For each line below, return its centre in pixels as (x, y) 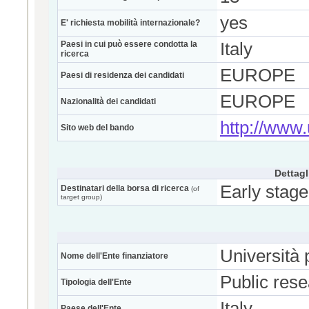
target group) (81, 197)
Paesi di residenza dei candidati (122, 75)
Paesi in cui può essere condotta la (129, 44)
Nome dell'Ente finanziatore (114, 256)
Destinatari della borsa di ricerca (125, 188)
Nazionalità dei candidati (108, 101)
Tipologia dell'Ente (96, 282)
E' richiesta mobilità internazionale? (130, 23)
